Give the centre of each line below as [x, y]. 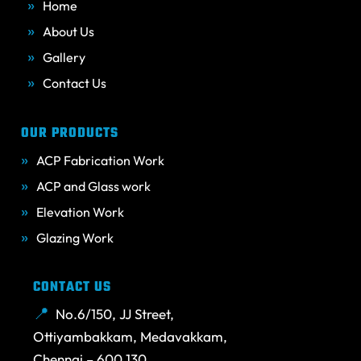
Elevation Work [80, 212]
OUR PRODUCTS [69, 133]
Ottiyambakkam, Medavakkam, [131, 337]
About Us [68, 31]
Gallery [64, 57]
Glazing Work [75, 237]
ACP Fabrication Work [100, 160]
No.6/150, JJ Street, [115, 314]
